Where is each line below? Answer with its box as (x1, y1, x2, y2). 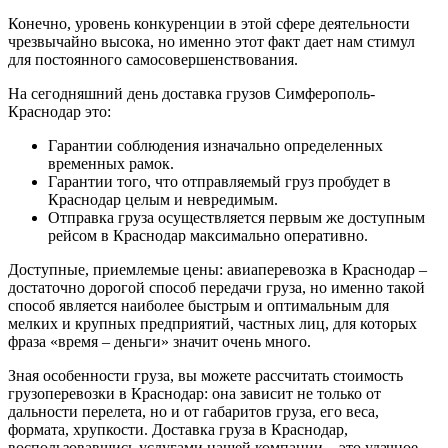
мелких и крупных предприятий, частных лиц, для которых (8, 314, 417, 332)
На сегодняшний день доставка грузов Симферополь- (8, 84, 375, 102)
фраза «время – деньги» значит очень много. (8, 332, 311, 350)
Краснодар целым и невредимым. (48, 190, 278, 208)
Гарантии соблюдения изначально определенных (48, 136, 383, 154)
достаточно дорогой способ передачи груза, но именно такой (8, 278, 425, 296)
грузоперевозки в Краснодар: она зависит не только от (8, 384, 381, 402)
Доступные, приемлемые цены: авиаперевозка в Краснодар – (8, 260, 427, 278)
